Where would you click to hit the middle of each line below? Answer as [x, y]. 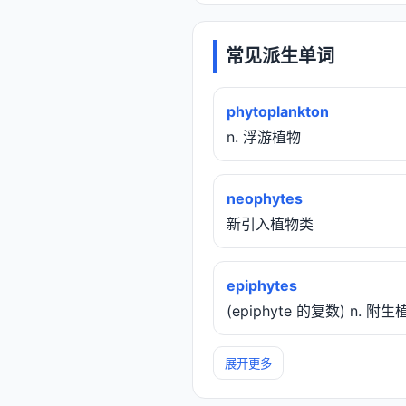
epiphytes [262, 286]
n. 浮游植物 [264, 137]
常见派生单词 [280, 56]
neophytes [265, 199]
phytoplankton [278, 112]
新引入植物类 [270, 224]
